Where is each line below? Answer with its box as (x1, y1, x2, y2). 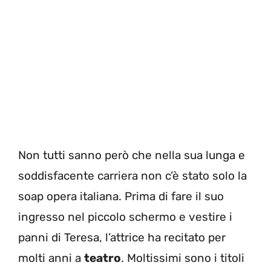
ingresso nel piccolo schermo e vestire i (18, 210, 232, 224)
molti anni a (18, 251, 84, 266)
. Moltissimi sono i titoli (121, 251, 244, 266)
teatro (84, 251, 121, 266)
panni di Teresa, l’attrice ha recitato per (18, 230, 226, 245)
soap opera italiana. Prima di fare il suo (18, 189, 224, 204)
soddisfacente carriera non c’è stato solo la (18, 169, 247, 183)
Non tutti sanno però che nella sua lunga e (18, 148, 245, 163)
